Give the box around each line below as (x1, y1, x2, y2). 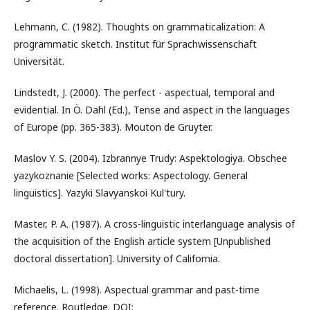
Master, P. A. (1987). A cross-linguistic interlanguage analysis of (14, 217, 295, 231)
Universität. (14, 55, 64, 69)
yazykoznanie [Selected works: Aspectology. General (14, 169, 248, 183)
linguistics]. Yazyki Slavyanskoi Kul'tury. (14, 186, 185, 200)
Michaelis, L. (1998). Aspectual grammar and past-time (14, 283, 259, 297)
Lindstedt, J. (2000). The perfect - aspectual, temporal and (14, 86, 275, 100)
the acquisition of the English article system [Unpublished (14, 235, 271, 248)
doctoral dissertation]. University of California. (14, 252, 220, 266)
